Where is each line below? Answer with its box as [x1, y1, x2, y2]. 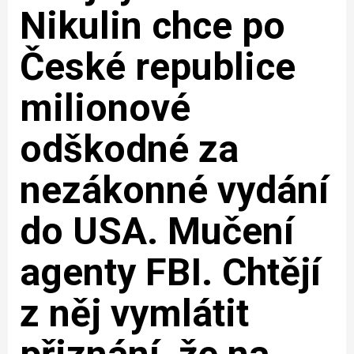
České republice [20, 43, 296, 89]
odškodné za [20, 126, 239, 171]
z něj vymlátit [20, 290, 249, 336]
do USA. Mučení [20, 208, 294, 254]
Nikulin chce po [20, 2, 285, 48]
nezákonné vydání [20, 167, 329, 213]
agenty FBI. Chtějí [20, 249, 321, 295]
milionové [20, 85, 190, 130]
